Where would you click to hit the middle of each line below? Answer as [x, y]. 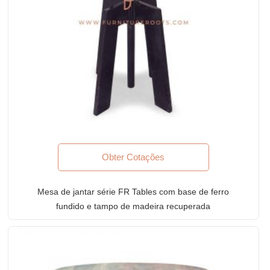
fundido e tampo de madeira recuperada [133, 206]
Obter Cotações [133, 157]
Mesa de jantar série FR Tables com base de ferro [133, 191]
